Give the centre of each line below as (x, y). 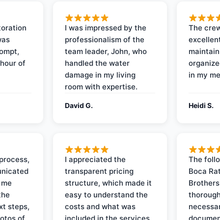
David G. (79, 105)
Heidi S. (201, 105)
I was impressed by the (106, 27)
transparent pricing (99, 171)
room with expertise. (101, 86)
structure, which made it (109, 183)
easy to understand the (107, 194)
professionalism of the (105, 39)
